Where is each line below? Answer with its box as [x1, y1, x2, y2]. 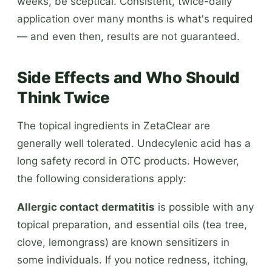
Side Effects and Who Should [17, 67, 240, 87]
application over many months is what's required [17, 12, 253, 25]
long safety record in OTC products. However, [17, 154, 239, 167]
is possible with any [155, 200, 254, 213]
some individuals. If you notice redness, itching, [17, 253, 248, 266]
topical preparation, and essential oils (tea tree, [17, 218, 247, 231]
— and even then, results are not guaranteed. [17, 30, 240, 42]
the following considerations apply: [17, 172, 186, 185]
